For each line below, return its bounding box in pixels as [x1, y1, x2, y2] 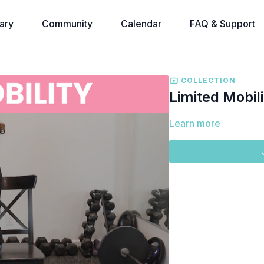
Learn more [169, 117, 221, 129]
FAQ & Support [189, 18, 255, 29]
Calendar [120, 18, 161, 29]
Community [41, 18, 93, 29]
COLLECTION [179, 75, 236, 85]
